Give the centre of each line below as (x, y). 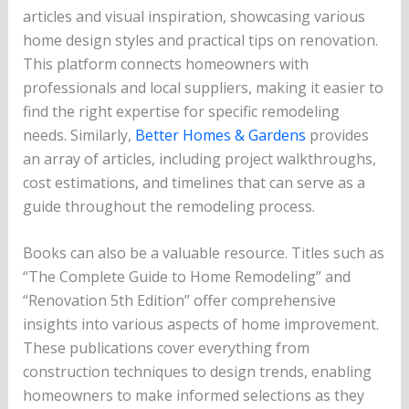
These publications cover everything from (166, 348)
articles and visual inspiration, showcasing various (194, 16)
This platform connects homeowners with (165, 63)
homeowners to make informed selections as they (193, 396)
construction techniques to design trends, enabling (197, 372)
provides (337, 135)
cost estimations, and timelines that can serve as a (194, 182)
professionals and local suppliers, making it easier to (203, 87)
